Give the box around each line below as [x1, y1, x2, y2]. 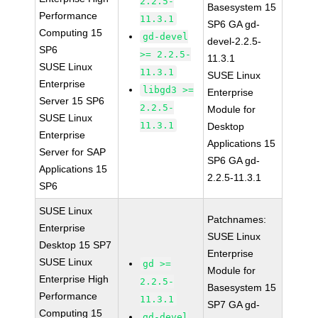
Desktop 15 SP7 [39, 239, 112, 251]
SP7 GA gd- [207, 299, 261, 310]
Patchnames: [207, 214, 267, 225]
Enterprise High [39, 273, 109, 285]
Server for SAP [39, 146, 106, 158]
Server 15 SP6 [39, 95, 105, 106]
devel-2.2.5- [207, 35, 262, 47]
